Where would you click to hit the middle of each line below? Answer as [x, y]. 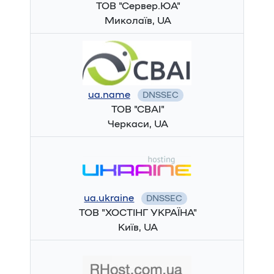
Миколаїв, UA [138, 21]
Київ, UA [138, 228]
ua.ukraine [109, 198]
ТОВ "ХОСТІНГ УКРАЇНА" [138, 213]
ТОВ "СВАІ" [138, 109]
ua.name [109, 95]
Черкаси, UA [138, 124]
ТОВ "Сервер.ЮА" [138, 6]
